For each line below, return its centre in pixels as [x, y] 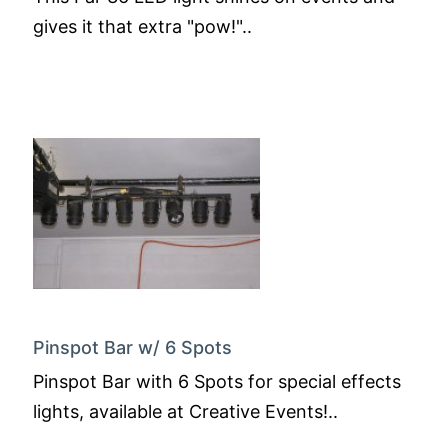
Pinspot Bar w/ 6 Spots [132, 347]
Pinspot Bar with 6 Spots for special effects [217, 381]
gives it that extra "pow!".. [142, 26]
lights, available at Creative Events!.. [185, 411]
